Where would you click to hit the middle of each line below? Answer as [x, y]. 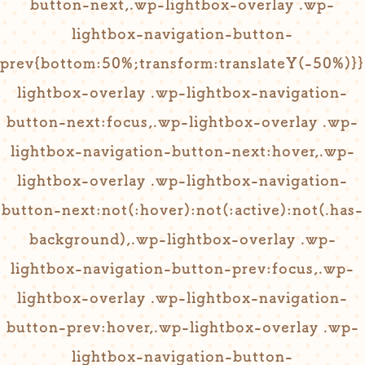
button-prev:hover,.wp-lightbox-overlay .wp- [182, 327]
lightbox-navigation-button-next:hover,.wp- [182, 151]
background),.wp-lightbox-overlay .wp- [182, 239]
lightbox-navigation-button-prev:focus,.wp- [182, 268]
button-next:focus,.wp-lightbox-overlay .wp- [182, 121]
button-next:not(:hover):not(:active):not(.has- [182, 209]
